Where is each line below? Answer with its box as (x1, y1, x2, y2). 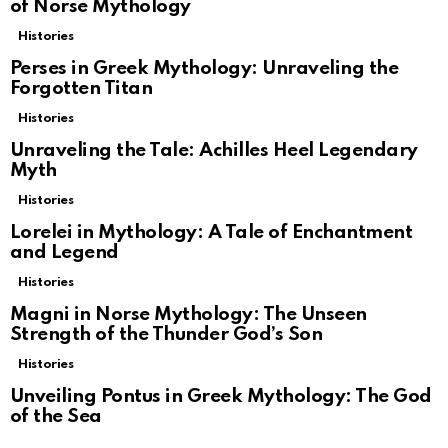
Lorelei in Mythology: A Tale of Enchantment (10, 223, 413, 242)
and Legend (10, 243, 119, 262)
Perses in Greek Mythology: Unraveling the (10, 59, 399, 78)
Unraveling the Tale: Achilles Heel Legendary (10, 141, 418, 160)
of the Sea (10, 407, 102, 426)
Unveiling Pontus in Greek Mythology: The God (10, 387, 432, 406)
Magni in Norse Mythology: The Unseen (10, 305, 367, 324)
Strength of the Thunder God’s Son (10, 325, 323, 344)
